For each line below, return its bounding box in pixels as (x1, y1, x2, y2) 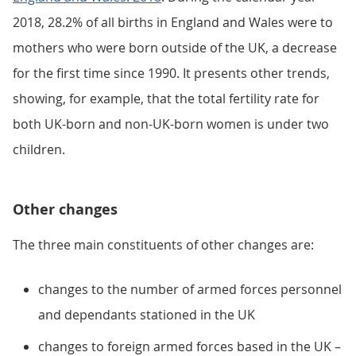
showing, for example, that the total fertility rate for (13, 90, 319, 107)
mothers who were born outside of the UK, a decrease (13, 39, 337, 56)
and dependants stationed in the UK (38, 306, 255, 323)
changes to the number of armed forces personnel (38, 281, 342, 298)
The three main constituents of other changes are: (13, 236, 314, 253)
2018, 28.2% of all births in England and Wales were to (13, 14, 333, 31)
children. (13, 141, 65, 158)
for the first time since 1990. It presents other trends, (13, 64, 330, 82)
